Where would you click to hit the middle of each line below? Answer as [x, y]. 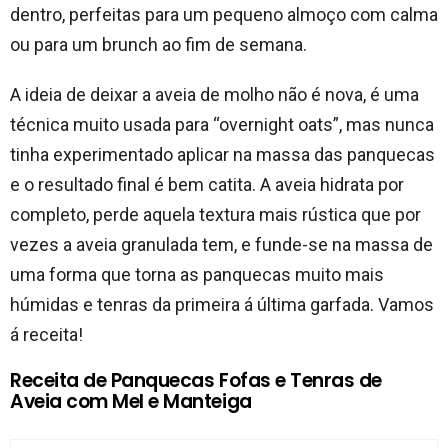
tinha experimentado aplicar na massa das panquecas [222, 154]
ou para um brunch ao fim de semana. [158, 44]
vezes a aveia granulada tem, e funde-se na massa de [221, 244]
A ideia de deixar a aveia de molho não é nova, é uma [214, 94]
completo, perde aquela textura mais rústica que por [215, 214]
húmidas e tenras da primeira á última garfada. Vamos [222, 304]
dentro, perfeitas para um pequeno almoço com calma [224, 14]
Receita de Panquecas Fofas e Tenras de [196, 380]
